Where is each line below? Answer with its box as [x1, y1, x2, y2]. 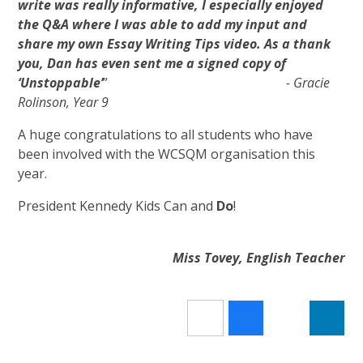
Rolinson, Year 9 [18, 93, 109, 112]
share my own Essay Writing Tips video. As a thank [18, 35, 331, 53]
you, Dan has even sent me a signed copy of [18, 54, 287, 73]
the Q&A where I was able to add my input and [18, 15, 308, 34]
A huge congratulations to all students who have [18, 126, 314, 144]
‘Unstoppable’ [18, 74, 104, 92]
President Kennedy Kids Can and [18, 197, 217, 216]
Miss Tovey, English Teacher [172, 249, 345, 267]
